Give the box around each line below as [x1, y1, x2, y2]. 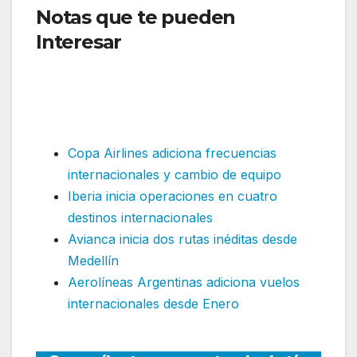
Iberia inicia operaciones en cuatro [68, 187, 277, 204]
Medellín [68, 252, 119, 269]
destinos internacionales [68, 209, 213, 226]
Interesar [36, 30, 122, 54]
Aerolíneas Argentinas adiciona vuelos [68, 273, 300, 290]
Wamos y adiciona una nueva [36, 80, 308, 104]
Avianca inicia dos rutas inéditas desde [68, 230, 297, 247]
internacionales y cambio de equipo [68, 166, 281, 182]
